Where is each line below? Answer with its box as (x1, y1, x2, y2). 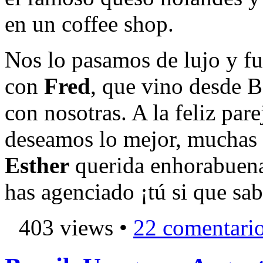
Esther (5, 153, 69, 178)
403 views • (13, 215, 133, 241)
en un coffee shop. (5, 11, 174, 37)
